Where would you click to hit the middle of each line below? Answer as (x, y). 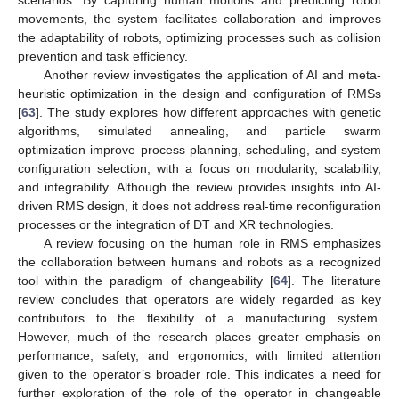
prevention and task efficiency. (103, 56)
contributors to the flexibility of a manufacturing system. (199, 318)
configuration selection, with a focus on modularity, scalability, (199, 168)
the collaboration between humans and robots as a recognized (199, 261)
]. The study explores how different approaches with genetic (208, 112)
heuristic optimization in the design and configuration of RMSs (199, 93)
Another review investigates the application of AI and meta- (212, 74)
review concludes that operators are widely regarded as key (199, 299)
